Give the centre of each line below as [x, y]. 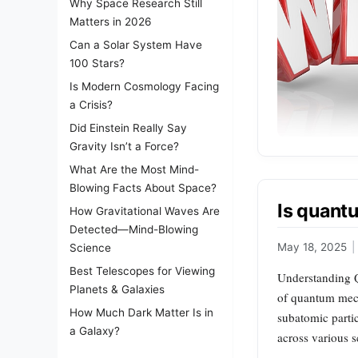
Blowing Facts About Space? [143, 188]
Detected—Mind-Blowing [134, 229]
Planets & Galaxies [117, 289]
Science [90, 248]
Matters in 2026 [110, 22]
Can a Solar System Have [136, 45]
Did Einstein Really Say [128, 128]
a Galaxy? [95, 331]
